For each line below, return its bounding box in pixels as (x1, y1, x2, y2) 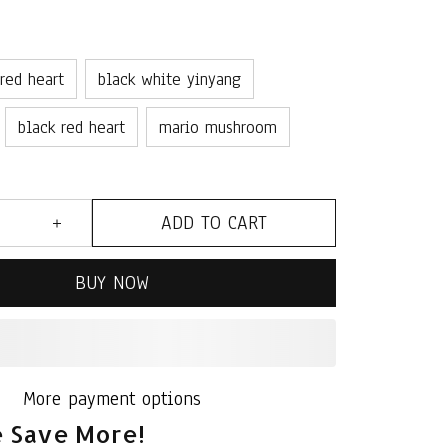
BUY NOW (75, 270, 149, 296)
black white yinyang (98, 67, 241, 91)
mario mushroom (159, 115, 277, 139)
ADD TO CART (161, 210, 267, 236)
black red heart (18, 115, 125, 139)
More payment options (23, 386, 201, 412)
